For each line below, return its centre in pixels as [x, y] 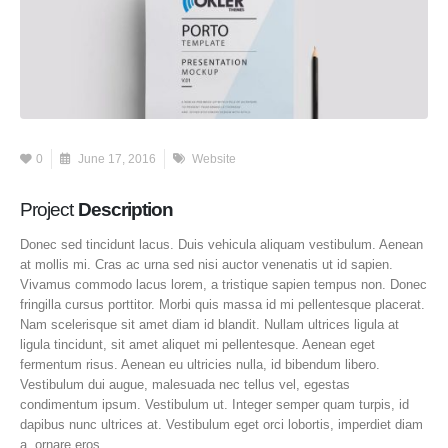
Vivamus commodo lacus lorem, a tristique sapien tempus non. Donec [223, 284]
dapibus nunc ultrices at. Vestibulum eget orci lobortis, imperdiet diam [221, 424]
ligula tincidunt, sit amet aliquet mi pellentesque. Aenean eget [197, 344]
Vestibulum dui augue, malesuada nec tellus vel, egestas [185, 384]
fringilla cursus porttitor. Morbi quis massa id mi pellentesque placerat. [222, 304]
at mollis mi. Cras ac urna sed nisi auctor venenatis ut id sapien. [206, 264]
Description [125, 209]
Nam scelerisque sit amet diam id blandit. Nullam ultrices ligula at [209, 324]
